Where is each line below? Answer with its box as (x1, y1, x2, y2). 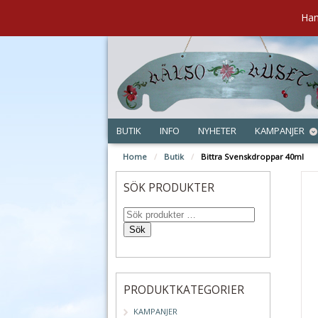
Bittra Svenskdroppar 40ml (200, 151, 304, 163)
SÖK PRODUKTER (124, 180, 214, 196)
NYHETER (197, 124, 236, 137)
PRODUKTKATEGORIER (124, 281, 244, 297)
